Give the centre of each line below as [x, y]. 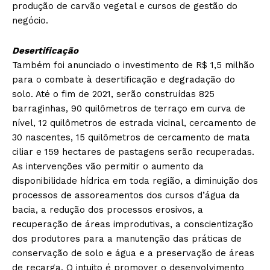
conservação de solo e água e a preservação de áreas [133, 253]
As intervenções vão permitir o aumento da [108, 167]
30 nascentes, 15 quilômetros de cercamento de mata [131, 138]
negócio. [30, 21]
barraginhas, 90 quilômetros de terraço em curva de [129, 109]
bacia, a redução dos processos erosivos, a [108, 210]
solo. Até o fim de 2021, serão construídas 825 [113, 94]
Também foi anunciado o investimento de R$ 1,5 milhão [133, 65]
